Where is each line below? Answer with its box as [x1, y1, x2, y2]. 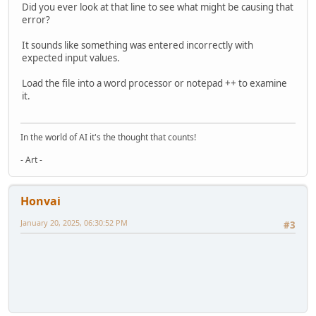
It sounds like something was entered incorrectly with [22, 38, 253, 51]
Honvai [20, 193, 61, 209]
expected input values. [22, 51, 120, 64]
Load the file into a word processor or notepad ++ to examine [22, 76, 287, 90]
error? [22, 13, 50, 26]
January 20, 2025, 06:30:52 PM [20, 217, 128, 229]
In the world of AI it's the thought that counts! [20, 131, 196, 144]
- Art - [20, 154, 42, 166]
